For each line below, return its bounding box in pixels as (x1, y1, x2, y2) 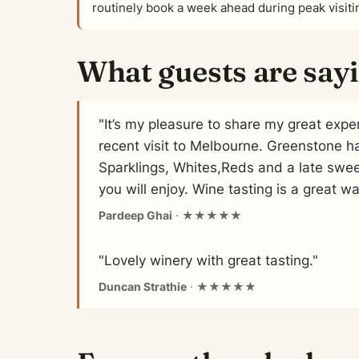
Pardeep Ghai (99, 208, 172, 222)
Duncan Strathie (99, 280, 187, 293)
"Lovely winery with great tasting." (99, 252, 318, 268)
